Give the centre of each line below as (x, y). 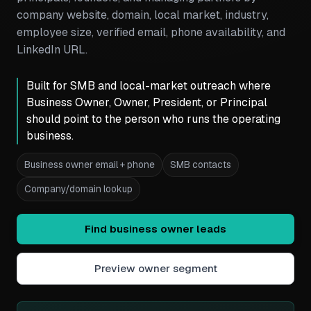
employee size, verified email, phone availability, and (151, 32)
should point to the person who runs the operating (153, 119)
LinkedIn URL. (52, 50)
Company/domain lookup (78, 189)
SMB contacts (201, 165)
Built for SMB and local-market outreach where (149, 86)
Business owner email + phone (90, 165)
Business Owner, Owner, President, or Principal (147, 102)
